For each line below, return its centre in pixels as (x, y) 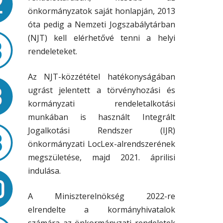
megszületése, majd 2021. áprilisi (102, 157)
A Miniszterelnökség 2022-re (102, 196)
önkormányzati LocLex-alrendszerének (102, 144)
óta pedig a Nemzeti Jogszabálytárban (102, 24)
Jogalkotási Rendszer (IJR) (102, 130)
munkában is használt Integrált (102, 117)
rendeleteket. (53, 51)
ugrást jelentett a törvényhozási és (102, 90)
